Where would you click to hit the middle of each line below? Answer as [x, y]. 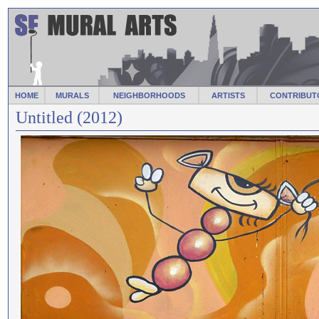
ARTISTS [228, 95]
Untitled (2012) [69, 117]
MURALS [72, 95]
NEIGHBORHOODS [149, 95]
